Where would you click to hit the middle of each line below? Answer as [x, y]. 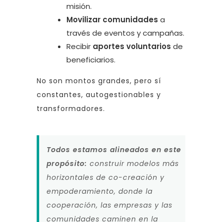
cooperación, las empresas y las [110, 205]
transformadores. [71, 108]
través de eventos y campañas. [125, 33]
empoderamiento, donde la [100, 191]
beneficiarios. [91, 59]
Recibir [80, 46]
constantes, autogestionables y [99, 94]
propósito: [67, 163]
